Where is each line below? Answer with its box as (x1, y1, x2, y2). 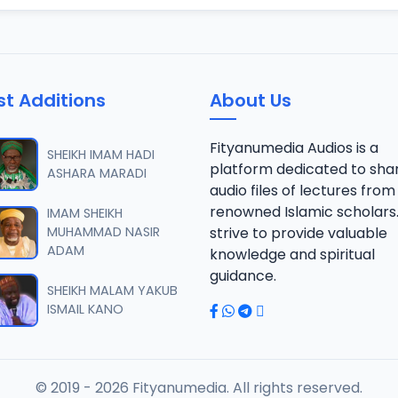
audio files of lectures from (210, 180, 395, 201)
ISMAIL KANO (47, 300, 123, 318)
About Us (210, 88, 291, 113)
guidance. (210, 266, 276, 286)
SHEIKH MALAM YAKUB (47, 282, 178, 299)
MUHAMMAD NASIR (47, 223, 160, 241)
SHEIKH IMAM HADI (47, 146, 155, 163)
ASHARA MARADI (47, 164, 147, 182)
